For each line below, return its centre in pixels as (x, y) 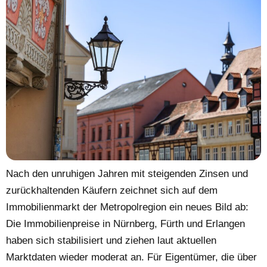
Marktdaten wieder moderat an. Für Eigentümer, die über (131, 257)
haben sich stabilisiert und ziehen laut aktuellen (111, 240)
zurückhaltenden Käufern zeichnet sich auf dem (112, 190)
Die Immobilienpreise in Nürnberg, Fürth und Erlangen (125, 223)
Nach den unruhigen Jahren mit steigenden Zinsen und (127, 173)
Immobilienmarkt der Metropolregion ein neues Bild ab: (127, 207)
